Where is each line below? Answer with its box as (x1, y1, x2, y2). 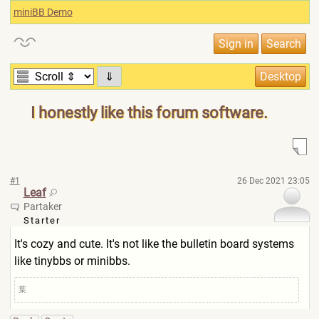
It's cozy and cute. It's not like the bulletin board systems (14, 237, 294, 251)
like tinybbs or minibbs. (14, 254, 130, 268)
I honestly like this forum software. (31, 104, 268, 122)
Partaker (23, 201, 62, 212)
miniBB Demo (13, 6, 73, 18)
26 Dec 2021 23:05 (236, 176, 310, 186)
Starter (23, 215, 61, 226)
